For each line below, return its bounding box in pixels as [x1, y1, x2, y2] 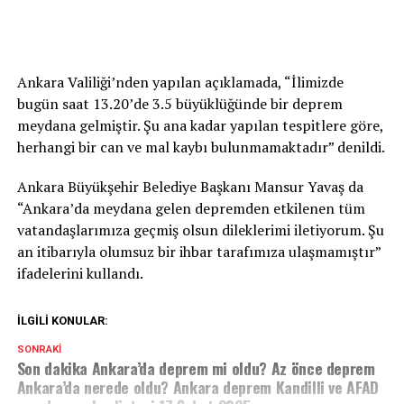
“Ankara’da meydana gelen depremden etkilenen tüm [16, 198, 365, 219]
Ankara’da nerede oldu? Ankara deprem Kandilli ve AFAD [16, 375, 380, 399]
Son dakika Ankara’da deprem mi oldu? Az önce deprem [16, 356, 375, 381]
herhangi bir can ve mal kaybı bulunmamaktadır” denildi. [16, 137, 385, 158]
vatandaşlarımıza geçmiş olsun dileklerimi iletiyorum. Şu [16, 220, 384, 241]
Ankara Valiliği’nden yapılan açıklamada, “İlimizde [16, 72, 344, 93]
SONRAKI [16, 344, 61, 356]
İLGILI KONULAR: [16, 314, 108, 328]
